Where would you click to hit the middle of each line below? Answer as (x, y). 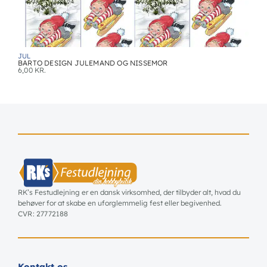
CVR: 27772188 (43, 214)
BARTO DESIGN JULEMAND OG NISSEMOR (93, 63)
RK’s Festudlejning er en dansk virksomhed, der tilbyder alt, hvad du (129, 193)
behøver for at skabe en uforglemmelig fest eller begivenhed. (120, 203)
